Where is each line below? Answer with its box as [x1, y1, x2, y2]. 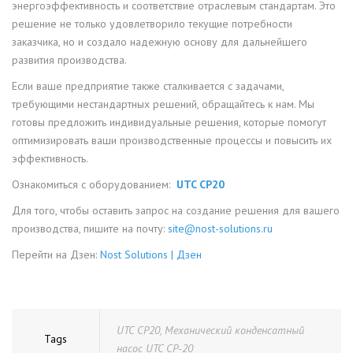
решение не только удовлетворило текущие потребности [12, 17, 292, 32]
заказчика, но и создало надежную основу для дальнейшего [12, 35, 307, 50]
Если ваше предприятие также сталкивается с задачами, [12, 79, 284, 94]
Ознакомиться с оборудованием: [12, 177, 176, 192]
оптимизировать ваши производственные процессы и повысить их [12, 133, 332, 148]
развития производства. [12, 53, 127, 68]
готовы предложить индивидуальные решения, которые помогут [12, 115, 326, 130]
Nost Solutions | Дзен [100, 247, 202, 262]
